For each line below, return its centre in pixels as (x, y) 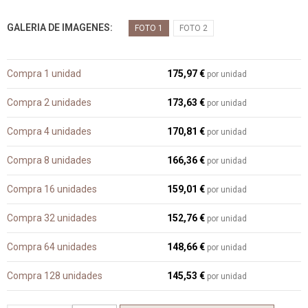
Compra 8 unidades (49, 160)
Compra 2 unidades (49, 102)
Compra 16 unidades (52, 189)
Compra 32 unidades (52, 218)
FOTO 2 (194, 28)
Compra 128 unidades (55, 276)
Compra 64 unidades (52, 247)
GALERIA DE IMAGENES (58, 27)
